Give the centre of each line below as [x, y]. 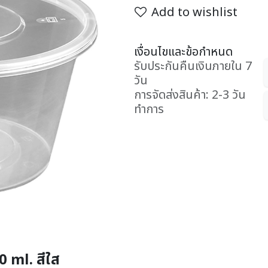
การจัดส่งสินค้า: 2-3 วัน [190, 95]
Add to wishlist [194, 13]
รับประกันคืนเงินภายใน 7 [193, 66]
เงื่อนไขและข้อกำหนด [183, 52]
